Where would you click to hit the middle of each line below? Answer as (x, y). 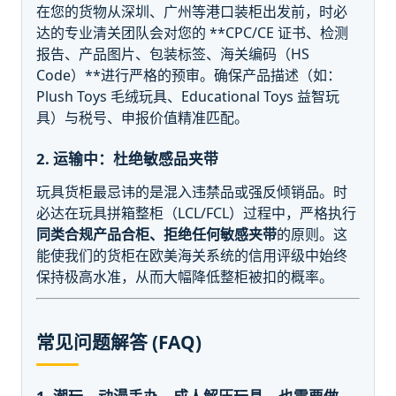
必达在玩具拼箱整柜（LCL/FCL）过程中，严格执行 (196, 213)
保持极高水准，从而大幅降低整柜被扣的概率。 (185, 276)
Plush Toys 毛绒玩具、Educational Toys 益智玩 (188, 96)
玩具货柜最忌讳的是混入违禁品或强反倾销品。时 (192, 191)
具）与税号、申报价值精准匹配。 (142, 117)
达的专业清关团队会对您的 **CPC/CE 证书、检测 (192, 32)
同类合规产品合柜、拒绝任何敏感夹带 (156, 234)
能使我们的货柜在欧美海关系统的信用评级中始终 (192, 255)
